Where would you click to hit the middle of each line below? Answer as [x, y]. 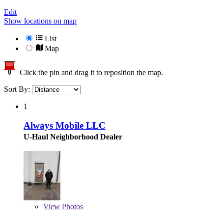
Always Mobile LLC [65, 125]
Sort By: [18, 89]
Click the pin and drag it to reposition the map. [89, 73]
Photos [71, 206]
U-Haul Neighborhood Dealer [73, 137]
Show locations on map [40, 21]
